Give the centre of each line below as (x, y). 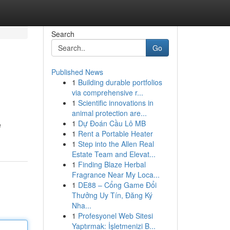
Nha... (81, 205)
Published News (77, 72)
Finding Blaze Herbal (112, 164)
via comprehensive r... (107, 92)
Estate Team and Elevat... (113, 154)
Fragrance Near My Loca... (116, 175)
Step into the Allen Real (116, 144)
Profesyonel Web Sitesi (115, 216)
